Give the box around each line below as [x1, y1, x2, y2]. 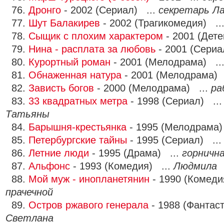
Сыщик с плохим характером [28, 30, 163, 41]
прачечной [5, 186, 53, 197]
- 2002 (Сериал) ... [61, 4, 158, 15]
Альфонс [28, 160, 70, 171]
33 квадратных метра [28, 95, 127, 106]
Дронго [28, 4, 61, 15]
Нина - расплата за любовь [28, 43, 155, 54]
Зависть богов [28, 82, 94, 93]
